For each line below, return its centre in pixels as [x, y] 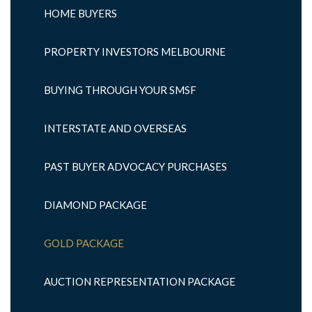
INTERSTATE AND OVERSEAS [115, 128]
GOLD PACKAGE [84, 243]
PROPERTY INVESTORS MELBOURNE [135, 52]
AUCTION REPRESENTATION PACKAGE [140, 281]
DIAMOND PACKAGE [95, 205]
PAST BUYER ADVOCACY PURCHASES [135, 166]
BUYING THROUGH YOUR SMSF [120, 90]
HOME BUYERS [80, 13]
